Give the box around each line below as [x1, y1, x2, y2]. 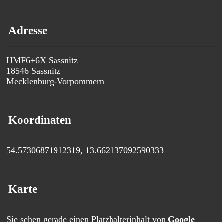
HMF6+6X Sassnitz [6, 55, 78, 66]
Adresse [8, 24, 47, 37]
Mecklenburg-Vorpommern [6, 76, 104, 87]
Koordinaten [8, 114, 71, 127]
